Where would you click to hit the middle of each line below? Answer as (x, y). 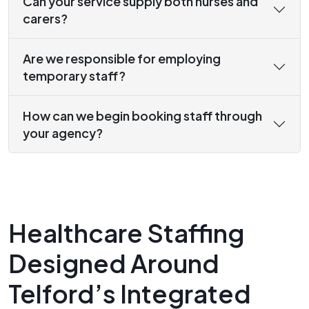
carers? (45, 19)
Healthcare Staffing (126, 233)
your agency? (63, 133)
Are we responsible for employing (122, 59)
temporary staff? (74, 76)
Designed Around (114, 263)
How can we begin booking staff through (142, 116)
